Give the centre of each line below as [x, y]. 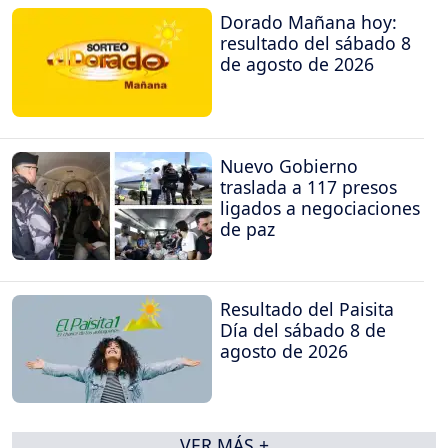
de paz [247, 228]
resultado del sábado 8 [315, 43]
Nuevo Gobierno [289, 165]
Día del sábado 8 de [303, 330]
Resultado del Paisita [307, 309]
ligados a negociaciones [320, 207]
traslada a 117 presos [308, 186]
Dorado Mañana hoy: [308, 22]
